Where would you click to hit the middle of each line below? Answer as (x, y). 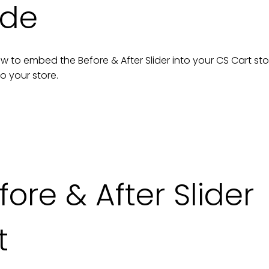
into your (194, 60)
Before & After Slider (124, 60)
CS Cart (234, 60)
